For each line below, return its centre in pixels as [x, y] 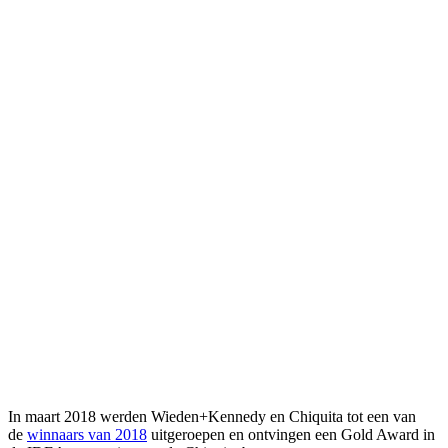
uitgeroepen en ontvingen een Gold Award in [291, 435]
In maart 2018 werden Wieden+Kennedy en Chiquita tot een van [212, 417]
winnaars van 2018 [87, 435]
